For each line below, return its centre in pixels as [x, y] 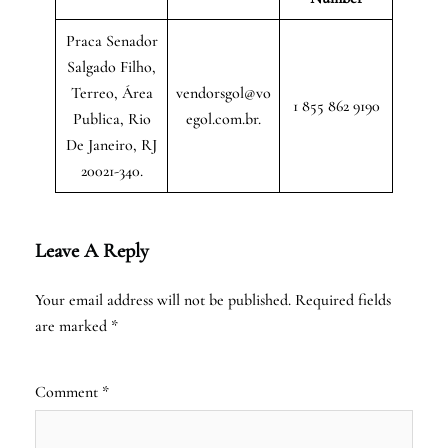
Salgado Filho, [111, 66]
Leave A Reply [92, 250]
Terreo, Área [111, 92]
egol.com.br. [223, 118]
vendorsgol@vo [223, 92]
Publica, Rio [111, 118]
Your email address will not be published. [163, 299]
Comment [68, 391]
